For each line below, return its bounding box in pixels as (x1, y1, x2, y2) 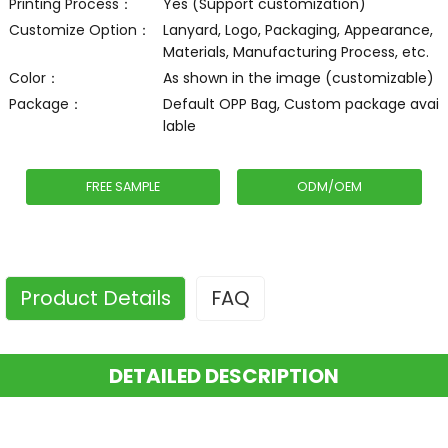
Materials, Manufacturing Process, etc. (162, 42, 429, 62)
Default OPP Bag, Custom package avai (162, 94, 439, 114)
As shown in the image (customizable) (162, 68, 434, 88)
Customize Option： (8, 20, 151, 40)
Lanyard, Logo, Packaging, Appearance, (162, 20, 433, 40)
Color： (8, 68, 60, 88)
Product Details (20, 284, 171, 312)
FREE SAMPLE (86, 178, 161, 195)
